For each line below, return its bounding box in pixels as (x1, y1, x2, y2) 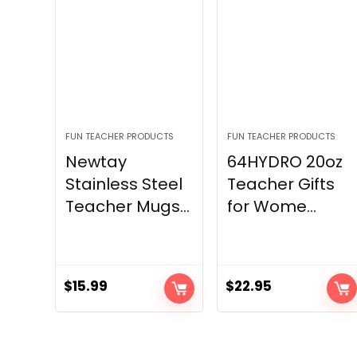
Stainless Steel (65, 173, 182, 196)
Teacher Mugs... (65, 195, 190, 218)
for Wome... (227, 195, 317, 218)
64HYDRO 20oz (227, 151, 343, 174)
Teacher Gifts (227, 173, 335, 196)
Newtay (65, 151, 127, 174)
